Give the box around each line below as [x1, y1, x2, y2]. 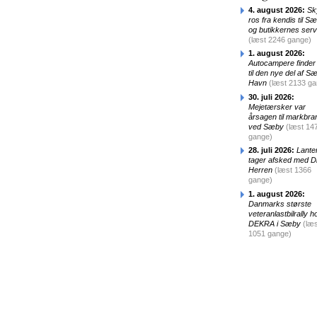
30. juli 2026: [248, 92, 294, 101]
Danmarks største [248, 199, 311, 208]
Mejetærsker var [248, 102, 306, 111]
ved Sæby [248, 122, 284, 131]
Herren [248, 166, 272, 174]
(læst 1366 [275, 166, 311, 174]
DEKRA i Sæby [248, 219, 301, 228]
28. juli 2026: [248, 146, 294, 154]
